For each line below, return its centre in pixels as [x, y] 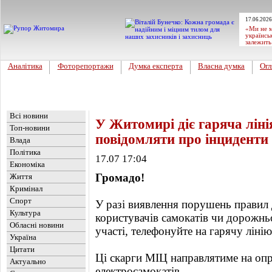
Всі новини [29, 116]
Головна [24, 105]
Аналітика [25, 66]
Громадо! [120, 178]
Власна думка [221, 66]
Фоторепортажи [85, 66]
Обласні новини [37, 225]
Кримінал [26, 189]
